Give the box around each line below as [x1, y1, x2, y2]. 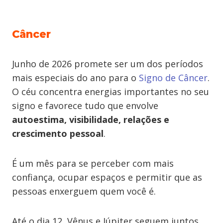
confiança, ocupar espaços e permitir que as [12, 171, 202, 183]
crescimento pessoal [12, 127, 104, 139]
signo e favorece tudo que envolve [12, 100, 158, 111]
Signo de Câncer [139, 72, 208, 84]
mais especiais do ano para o [12, 72, 139, 84]
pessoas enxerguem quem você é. [12, 185, 156, 197]
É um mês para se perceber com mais [12, 157, 174, 169]
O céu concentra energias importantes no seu [12, 86, 209, 98]
